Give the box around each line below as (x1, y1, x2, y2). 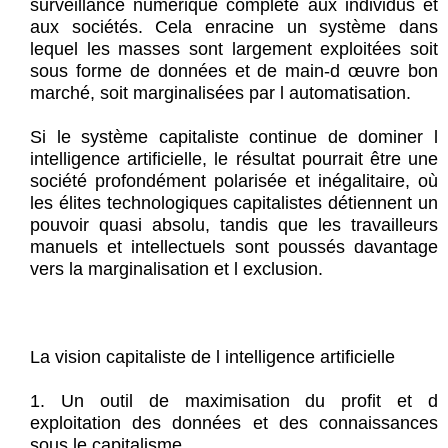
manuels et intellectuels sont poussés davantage (30, 237, 438, 258)
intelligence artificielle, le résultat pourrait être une (30, 149, 438, 170)
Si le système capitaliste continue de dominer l (30, 127, 438, 148)
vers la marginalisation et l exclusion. (30, 259, 323, 280)
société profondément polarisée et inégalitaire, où (30, 171, 438, 192)
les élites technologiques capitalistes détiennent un (30, 193, 438, 214)
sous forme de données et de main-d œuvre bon (30, 61, 438, 82)
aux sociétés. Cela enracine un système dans (30, 17, 438, 38)
